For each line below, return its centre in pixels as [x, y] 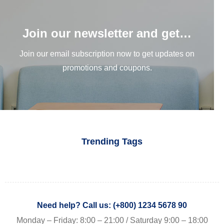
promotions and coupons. [107, 68]
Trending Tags [112, 141]
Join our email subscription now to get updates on [107, 54]
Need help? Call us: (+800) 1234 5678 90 [112, 205]
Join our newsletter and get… [107, 33]
